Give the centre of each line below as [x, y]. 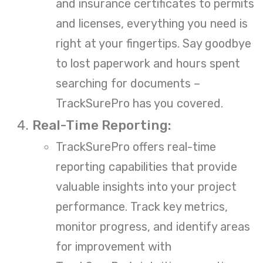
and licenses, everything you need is [152, 23]
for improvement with [114, 246]
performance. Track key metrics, [142, 206]
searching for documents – [128, 83]
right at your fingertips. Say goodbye [154, 43]
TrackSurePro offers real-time [136, 146]
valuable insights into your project [146, 186]
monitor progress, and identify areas [153, 226]
